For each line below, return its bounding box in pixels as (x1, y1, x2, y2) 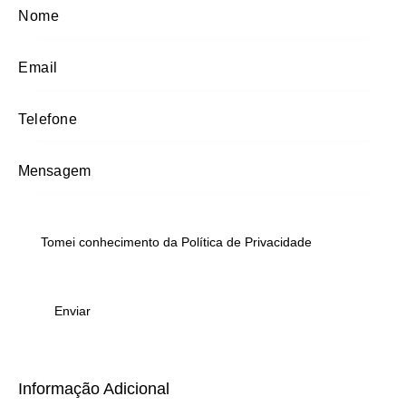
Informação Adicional (18, 379, 169, 398)
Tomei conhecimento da (41, 234, 182, 249)
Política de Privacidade (181, 234, 313, 249)
